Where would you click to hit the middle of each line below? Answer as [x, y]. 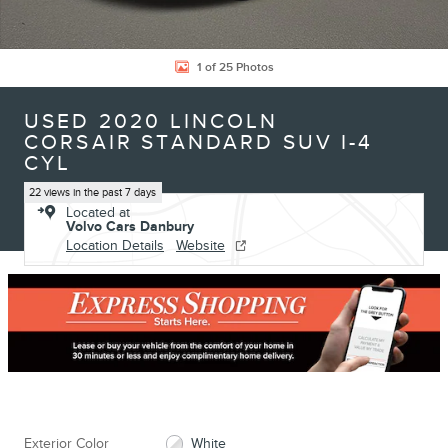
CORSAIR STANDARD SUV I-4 [199, 142]
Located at [98, 212]
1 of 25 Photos [235, 67]
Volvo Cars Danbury [130, 226]
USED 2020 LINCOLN [151, 121]
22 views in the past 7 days [93, 192]
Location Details [115, 245]
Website [200, 245]
